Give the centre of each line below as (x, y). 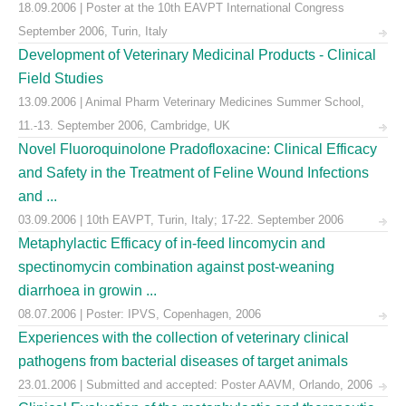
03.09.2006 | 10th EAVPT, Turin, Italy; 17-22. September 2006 (181, 220)
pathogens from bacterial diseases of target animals (183, 361)
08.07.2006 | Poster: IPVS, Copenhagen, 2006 (140, 314)
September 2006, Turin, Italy (93, 31)
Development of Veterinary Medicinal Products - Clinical (197, 55)
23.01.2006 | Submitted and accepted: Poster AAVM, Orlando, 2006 (195, 385)
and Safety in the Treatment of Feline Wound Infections (193, 173)
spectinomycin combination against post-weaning (176, 267)
